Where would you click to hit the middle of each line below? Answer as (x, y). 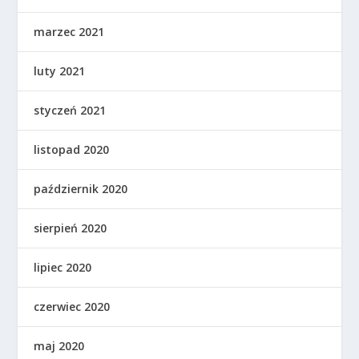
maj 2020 (59, 345)
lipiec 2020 (63, 267)
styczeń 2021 (70, 110)
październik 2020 (81, 188)
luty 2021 (60, 71)
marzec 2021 (69, 31)
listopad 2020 (72, 149)
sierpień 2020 (71, 228)
